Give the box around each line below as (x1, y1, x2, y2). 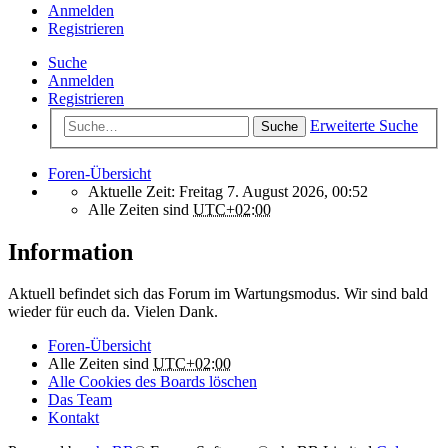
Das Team (48, 391, 112, 409)
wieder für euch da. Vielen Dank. (8, 303, 218, 321)
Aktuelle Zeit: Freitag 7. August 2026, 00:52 (88, 182, 368, 200)
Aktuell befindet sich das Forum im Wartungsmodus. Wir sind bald (8, 285, 428, 303)
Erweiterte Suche (310, 116, 418, 134)
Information (8, 238, 133, 265)
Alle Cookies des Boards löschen (48, 373, 257, 391)
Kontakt (48, 409, 99, 427)
